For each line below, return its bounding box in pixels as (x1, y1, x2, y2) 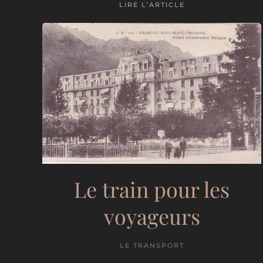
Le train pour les (74, 174, 230, 203)
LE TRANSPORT (119, 241, 184, 249)
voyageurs (103, 201, 200, 230)
